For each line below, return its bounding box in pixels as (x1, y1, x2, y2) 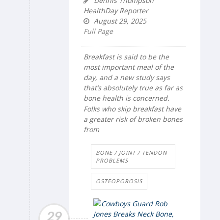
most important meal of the (83, 62, 174, 72)
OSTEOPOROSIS (96, 177, 142, 185)
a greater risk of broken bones (83, 114, 183, 124)
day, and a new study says (83, 72, 170, 82)
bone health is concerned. (83, 93, 169, 103)
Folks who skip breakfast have (83, 104, 181, 114)
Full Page (83, 26, 113, 36)
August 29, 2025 (92, 16, 146, 26)
